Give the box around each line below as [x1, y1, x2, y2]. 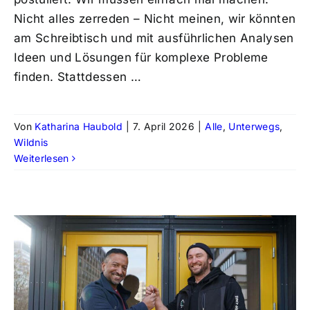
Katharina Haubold [35, 120, 123, 133]
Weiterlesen [13, 152, 69, 165]
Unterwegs [228, 120, 280, 133]
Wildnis [13, 136, 48, 149]
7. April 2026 [133, 120, 194, 133]
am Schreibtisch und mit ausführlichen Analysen [13, 31, 294, 46]
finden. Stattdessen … [13, 70, 142, 84]
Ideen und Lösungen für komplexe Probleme [13, 51, 268, 65]
